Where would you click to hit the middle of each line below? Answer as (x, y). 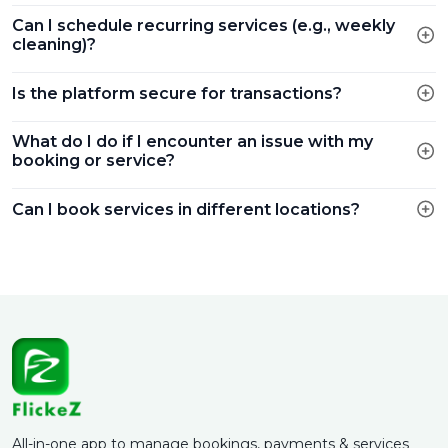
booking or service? (93, 160)
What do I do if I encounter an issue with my (192, 141)
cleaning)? (54, 44)
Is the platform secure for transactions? (177, 93)
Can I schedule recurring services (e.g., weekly (203, 25)
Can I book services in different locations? (186, 209)
